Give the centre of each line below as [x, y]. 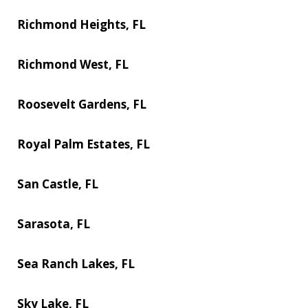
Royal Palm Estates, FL [84, 144]
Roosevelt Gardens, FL [82, 104]
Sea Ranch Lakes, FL [76, 263]
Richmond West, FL [73, 64]
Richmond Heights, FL [81, 24]
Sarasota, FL [54, 223]
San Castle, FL [58, 184]
